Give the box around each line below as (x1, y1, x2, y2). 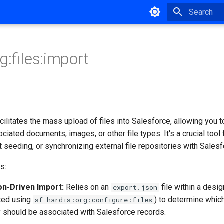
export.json (113, 183, 157, 192)
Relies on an (64, 182, 111, 192)
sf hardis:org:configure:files (35, 195, 152, 204)
